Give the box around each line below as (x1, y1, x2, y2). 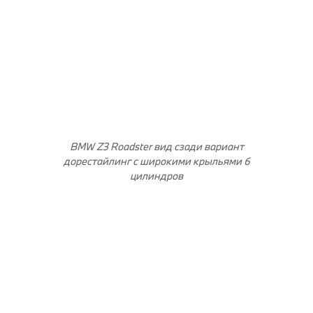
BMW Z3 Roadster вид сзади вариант (69, 139, 244, 153)
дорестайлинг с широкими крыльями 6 (63, 154, 250, 168)
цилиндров (130, 168, 183, 182)
